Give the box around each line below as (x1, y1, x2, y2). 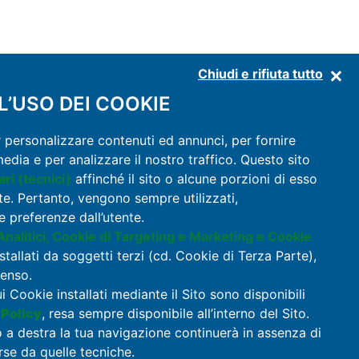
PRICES (284, 255, 327, 271)
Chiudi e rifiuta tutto (198, 66, 323, 82)
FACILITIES (262, 231, 327, 247)
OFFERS (278, 279, 327, 295)
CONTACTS (255, 303, 327, 319)
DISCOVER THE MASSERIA (169, 183, 327, 199)
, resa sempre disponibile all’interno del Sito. (42, 305, 309, 321)
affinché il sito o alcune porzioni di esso (71, 171, 317, 187)
